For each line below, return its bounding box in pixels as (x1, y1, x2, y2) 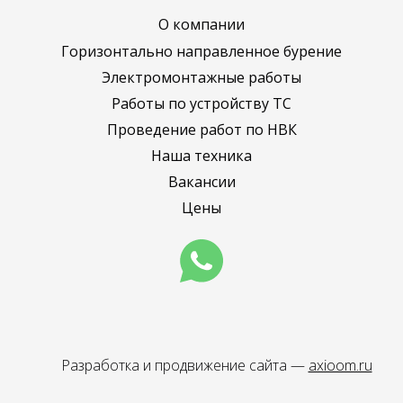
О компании (158, 14, 245, 35)
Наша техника (151, 145, 252, 166)
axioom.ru (308, 355, 372, 376)
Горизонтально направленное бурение (61, 40, 342, 61)
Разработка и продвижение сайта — (60, 355, 309, 376)
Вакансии (167, 171, 236, 192)
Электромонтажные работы (102, 67, 301, 87)
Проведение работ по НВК (106, 119, 297, 139)
